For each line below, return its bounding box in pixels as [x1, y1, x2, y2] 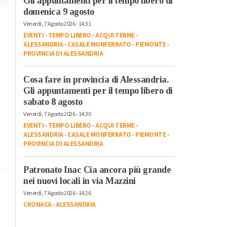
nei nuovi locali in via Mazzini [23, 175, 136, 186]
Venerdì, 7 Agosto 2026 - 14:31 [23, 19, 91, 28]
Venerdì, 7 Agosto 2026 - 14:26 [23, 188, 91, 198]
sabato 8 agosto [23, 96, 83, 107]
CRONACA [23, 200, 52, 209]
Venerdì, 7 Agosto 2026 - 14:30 [23, 109, 91, 119]
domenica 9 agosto [23, 6, 94, 17]
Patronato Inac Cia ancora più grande [23, 164, 171, 175]
